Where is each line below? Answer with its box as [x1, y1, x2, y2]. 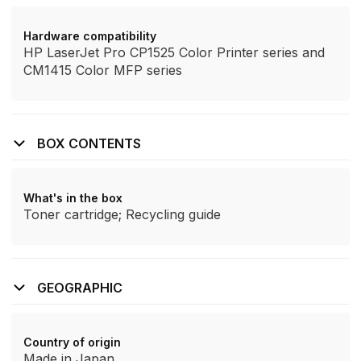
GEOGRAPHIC [37, 280, 122, 296]
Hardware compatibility [23, 29, 156, 43]
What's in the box [23, 191, 122, 205]
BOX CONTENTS [37, 135, 141, 151]
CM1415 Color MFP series [23, 62, 182, 78]
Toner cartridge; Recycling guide [23, 206, 221, 222]
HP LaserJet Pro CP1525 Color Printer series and [23, 44, 325, 60]
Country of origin [23, 335, 121, 349]
